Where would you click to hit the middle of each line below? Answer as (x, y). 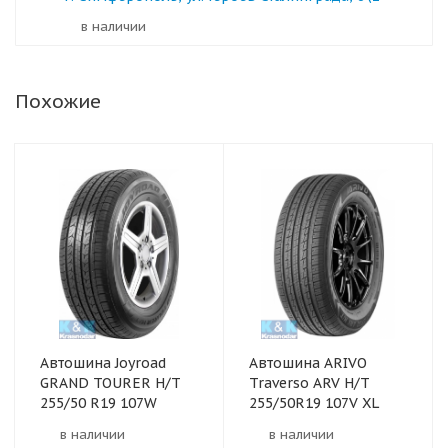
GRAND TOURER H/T (110, 383)
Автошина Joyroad (103, 363)
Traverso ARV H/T (309, 383)
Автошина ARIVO (308, 363)
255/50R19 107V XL (314, 403)
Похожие (58, 101)
